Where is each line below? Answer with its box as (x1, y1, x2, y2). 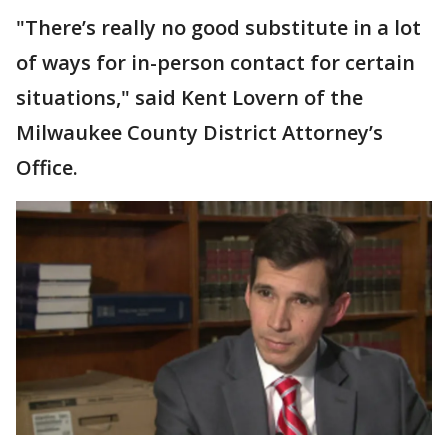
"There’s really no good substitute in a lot (16, 14, 421, 42)
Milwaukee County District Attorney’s (16, 119, 383, 147)
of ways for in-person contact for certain (16, 49, 415, 77)
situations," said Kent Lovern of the (16, 84, 363, 112)
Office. (16, 154, 78, 182)
